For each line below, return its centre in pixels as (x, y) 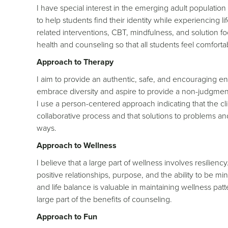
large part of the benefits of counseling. (104, 199)
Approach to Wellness (77, 145)
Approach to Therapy (75, 62)
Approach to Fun (67, 216)
